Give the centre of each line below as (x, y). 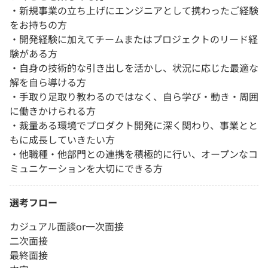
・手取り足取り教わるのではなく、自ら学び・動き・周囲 (134, 97)
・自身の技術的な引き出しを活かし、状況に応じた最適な (134, 68)
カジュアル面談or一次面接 (67, 226)
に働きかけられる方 (53, 111)
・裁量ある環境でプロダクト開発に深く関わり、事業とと (134, 125)
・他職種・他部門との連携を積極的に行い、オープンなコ (134, 154)
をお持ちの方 (38, 25)
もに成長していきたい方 (62, 140)
